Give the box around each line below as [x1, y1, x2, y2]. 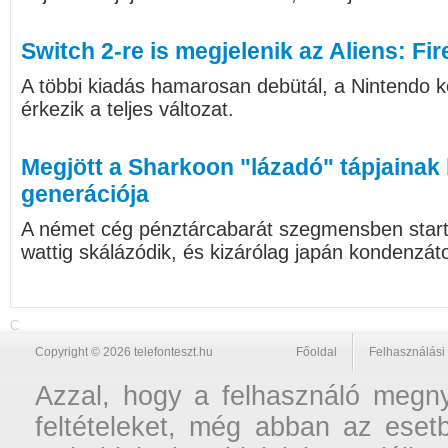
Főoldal [296, 345, 337, 359]
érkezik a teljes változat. [21, 98, 234, 120]
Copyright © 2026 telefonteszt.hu [35, 345, 213, 359]
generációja [21, 181, 149, 207]
